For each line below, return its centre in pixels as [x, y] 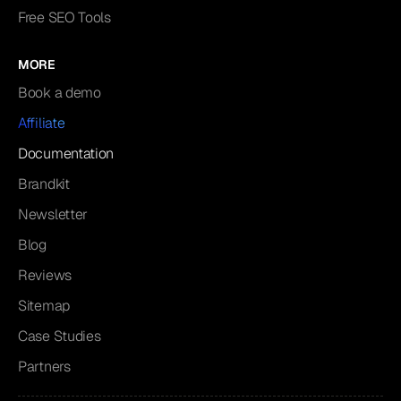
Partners [44, 367]
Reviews [45, 276]
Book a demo [60, 93]
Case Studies [60, 337]
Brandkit [44, 184]
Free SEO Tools [64, 18]
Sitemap [44, 306]
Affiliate [42, 124]
